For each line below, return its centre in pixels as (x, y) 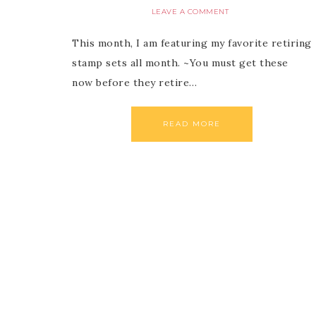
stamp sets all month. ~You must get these (180, 63)
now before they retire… (135, 83)
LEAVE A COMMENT (190, 12)
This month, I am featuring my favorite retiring (192, 43)
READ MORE (192, 124)
